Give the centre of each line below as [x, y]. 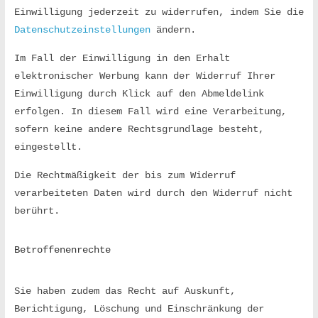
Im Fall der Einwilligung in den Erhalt [122, 58]
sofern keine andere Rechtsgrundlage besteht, [139, 129]
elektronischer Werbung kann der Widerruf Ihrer [144, 76]
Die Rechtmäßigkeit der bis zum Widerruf [125, 175]
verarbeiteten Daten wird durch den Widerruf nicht [153, 193]
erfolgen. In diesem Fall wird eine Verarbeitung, [150, 111]
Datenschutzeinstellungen [82, 30]
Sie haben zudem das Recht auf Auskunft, [125, 291]
